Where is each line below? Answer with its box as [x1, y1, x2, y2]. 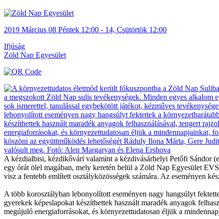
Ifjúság [4, 42, 25, 50]
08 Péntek [48, 25, 79, 34]
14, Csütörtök [105, 25, 147, 34]
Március [22, 25, 46, 34]
